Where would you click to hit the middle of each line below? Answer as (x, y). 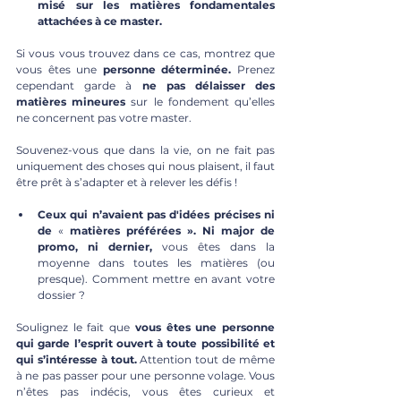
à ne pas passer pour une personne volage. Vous (145, 376)
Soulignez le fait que (76, 328)
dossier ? (63, 295)
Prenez (253, 70)
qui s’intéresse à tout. (77, 360)
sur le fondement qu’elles (200, 102)
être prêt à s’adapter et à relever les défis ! (127, 183)
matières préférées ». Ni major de (172, 231)
